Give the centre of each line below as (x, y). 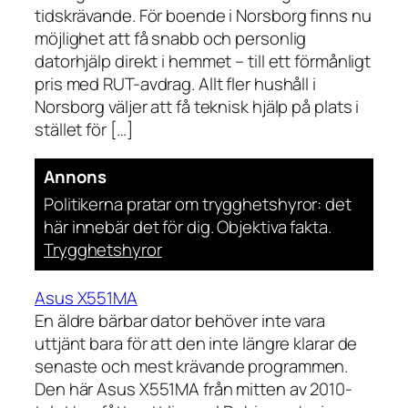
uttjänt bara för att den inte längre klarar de (196, 344)
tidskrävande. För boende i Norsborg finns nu (203, 16)
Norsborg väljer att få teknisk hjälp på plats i (197, 107)
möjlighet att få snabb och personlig (171, 39)
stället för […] (84, 130)
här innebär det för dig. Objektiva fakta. (188, 226)
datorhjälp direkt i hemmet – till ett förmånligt (203, 61)
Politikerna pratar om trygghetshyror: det (198, 204)
